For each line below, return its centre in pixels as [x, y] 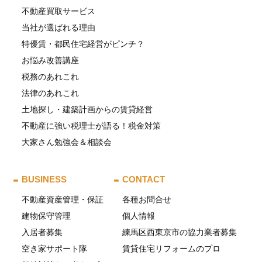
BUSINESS [44, 179]
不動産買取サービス [59, 11]
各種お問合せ [147, 199]
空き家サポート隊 [55, 248]
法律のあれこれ [51, 93]
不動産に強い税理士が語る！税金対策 [92, 125]
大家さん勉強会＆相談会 [67, 142]
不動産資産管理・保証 [63, 199]
